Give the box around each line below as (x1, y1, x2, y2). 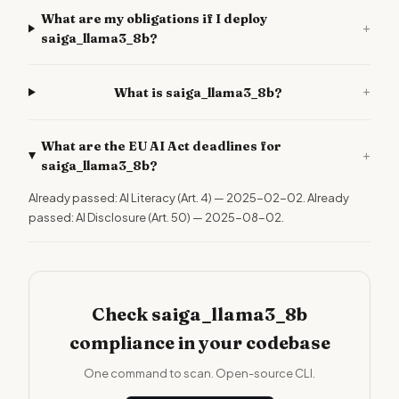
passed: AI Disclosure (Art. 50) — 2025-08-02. (28, 210, 284, 224)
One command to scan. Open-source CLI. (84, 366, 315, 380)
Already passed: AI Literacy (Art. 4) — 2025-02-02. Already (28, 191, 349, 205)
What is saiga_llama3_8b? (114, 84, 283, 101)
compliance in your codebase (69, 331, 330, 354)
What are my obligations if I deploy (41, 11, 267, 27)
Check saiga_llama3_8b (92, 303, 307, 325)
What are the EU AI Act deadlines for (40, 138, 281, 154)
